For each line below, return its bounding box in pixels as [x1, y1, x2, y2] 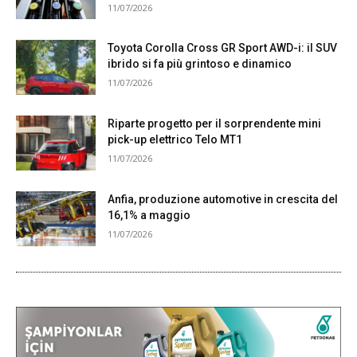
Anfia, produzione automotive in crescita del [108, 192, 338, 206]
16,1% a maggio [108, 208, 190, 222]
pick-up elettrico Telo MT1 [108, 133, 242, 147]
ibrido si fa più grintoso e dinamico [108, 57, 292, 71]
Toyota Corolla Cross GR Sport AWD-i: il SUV [108, 41, 337, 55]
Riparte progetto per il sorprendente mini [108, 117, 321, 131]
